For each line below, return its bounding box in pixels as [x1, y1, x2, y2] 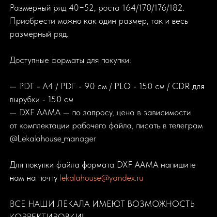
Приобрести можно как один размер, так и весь [10, 15, 188, 26]
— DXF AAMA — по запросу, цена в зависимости [10, 107, 191, 118]
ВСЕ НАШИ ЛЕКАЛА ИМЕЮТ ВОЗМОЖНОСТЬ [10, 199, 195, 209]
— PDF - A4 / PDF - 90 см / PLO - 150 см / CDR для [10, 81, 204, 92]
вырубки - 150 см [10, 94, 74, 105]
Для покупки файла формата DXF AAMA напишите [10, 159, 196, 170]
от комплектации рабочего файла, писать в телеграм [10, 120, 203, 131]
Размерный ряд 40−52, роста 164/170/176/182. [10, 2, 185, 13]
